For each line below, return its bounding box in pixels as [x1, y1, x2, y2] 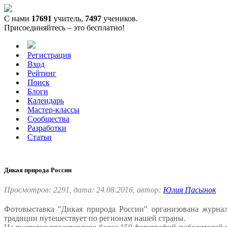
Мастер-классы [27, 105, 80, 114]
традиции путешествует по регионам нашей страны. [4, 214, 187, 223]
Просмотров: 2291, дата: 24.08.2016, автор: [4, 185, 163, 195]
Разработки [27, 124, 66, 132]
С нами [4, 14, 31, 23]
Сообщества [27, 115, 69, 123]
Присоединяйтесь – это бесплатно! [4, 23, 125, 32]
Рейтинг [27, 69, 56, 78]
